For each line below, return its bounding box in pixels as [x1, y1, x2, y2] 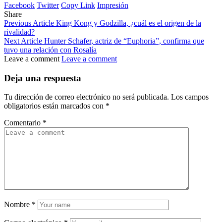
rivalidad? [4, 27, 35, 36]
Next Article [4, 36, 42, 45]
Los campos [171, 93, 209, 102]
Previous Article [4, 18, 54, 27]
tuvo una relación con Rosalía [4, 45, 97, 54]
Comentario [4, 118, 43, 127]
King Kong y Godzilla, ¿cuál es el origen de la [56, 18, 201, 27]
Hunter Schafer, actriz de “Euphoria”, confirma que [44, 36, 204, 45]
